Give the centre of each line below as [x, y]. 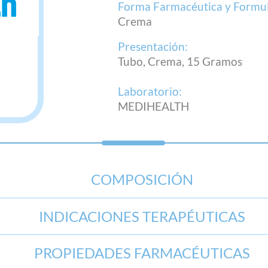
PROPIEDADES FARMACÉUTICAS [142, 253]
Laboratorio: [150, 91]
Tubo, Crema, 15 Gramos [180, 61]
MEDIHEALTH [154, 106]
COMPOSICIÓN [142, 179]
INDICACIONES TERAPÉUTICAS [142, 216]
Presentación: [153, 46]
